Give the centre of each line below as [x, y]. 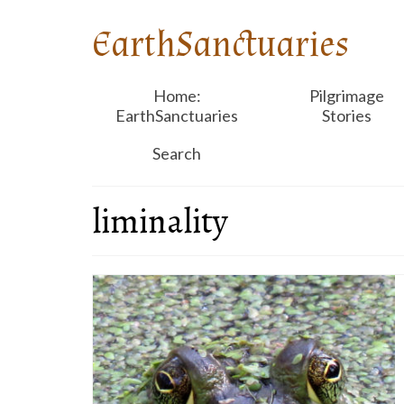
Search [177, 153]
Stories [346, 115]
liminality [160, 221]
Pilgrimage [346, 96]
